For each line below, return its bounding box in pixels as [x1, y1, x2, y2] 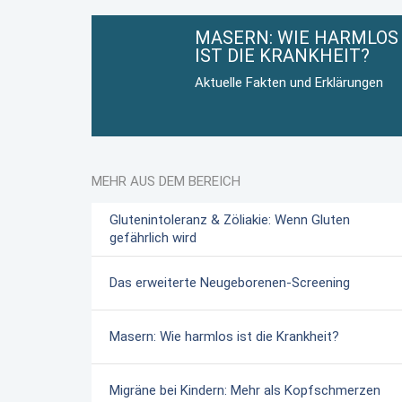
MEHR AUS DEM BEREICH [92, 173, 240, 190]
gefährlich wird [109, 230, 197, 247]
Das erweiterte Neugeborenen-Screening [109, 275, 350, 292]
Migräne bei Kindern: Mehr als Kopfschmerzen [109, 382, 380, 399]
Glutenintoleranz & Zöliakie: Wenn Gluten [109, 212, 350, 229]
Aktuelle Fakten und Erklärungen [195, 74, 383, 92]
